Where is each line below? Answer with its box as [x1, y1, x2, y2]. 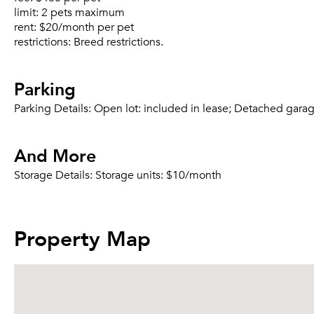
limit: [14, 6, 41, 20]
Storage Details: [14, 168, 95, 182]
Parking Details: [14, 102, 94, 116]
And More [14, 140, 96, 170]
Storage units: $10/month [95, 168, 221, 182]
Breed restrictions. [74, 35, 163, 49]
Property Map [14, 219, 151, 255]
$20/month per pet [39, 20, 134, 34]
